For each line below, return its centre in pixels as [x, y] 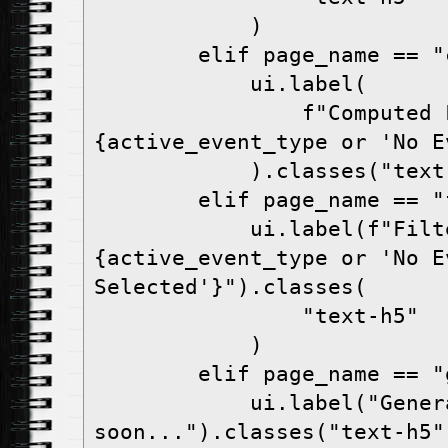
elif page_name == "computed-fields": [146, 55]
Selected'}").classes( [230, 287]
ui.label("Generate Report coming [172, 403]
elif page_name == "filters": [146, 200]
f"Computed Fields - [198, 113]
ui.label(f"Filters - [172, 229]
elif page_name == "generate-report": [146, 374]
